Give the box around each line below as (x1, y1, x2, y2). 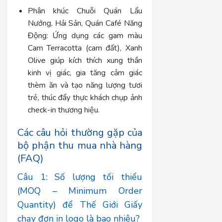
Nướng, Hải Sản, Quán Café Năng (27, 17, 143, 29)
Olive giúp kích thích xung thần (27, 55, 143, 66)
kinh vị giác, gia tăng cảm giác (27, 67, 143, 78)
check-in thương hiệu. (27, 104, 100, 115)
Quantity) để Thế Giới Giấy (17, 199, 143, 211)
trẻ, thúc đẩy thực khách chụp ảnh (27, 92, 143, 103)
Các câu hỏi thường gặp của (17, 126, 143, 140)
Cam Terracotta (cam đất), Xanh (27, 42, 143, 54)
